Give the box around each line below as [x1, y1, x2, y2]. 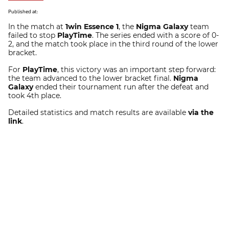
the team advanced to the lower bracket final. [8, 74, 173, 83]
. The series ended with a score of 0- [92, 31, 219, 40]
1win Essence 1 [65, 22, 119, 31]
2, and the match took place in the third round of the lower [8, 39, 218, 49]
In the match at [8, 22, 65, 31]
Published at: [8, 8, 39, 14]
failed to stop [8, 31, 57, 40]
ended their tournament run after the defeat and [33, 82, 209, 91]
